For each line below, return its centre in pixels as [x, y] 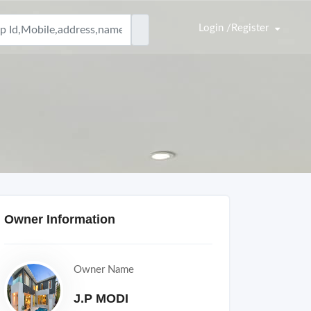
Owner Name [104, 270]
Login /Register [234, 28]
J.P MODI [101, 299]
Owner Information [60, 219]
